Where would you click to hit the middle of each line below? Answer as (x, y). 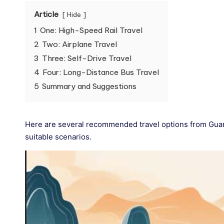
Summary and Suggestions (89, 86)
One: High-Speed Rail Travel (91, 30)
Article (46, 14)
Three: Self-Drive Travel (87, 58)
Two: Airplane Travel (79, 44)
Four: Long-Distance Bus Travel (101, 72)
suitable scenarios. (58, 137)
